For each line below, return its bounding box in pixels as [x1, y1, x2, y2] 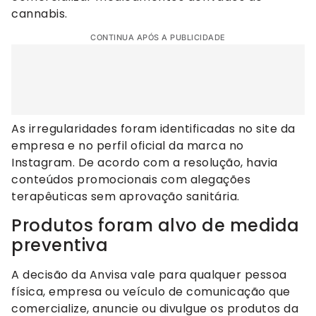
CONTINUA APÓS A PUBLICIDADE [90, 32, 226, 43]
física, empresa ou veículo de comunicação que [11, 283, 291, 300]
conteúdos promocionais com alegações [11, 171, 250, 188]
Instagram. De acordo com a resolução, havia [11, 154, 278, 171]
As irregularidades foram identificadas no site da [11, 121, 296, 138]
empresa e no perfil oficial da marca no [11, 138, 244, 154]
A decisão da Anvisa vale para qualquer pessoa [11, 266, 287, 283]
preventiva [11, 233, 108, 257]
